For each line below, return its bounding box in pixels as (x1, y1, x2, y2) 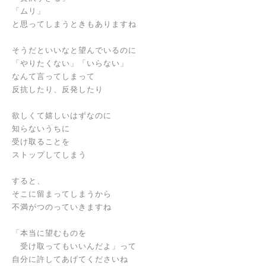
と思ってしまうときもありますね (12, 20, 137, 28)
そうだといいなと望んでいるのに (12, 46, 137, 55)
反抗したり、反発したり (12, 85, 103, 94)
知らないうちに (12, 124, 70, 133)
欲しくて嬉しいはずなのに (12, 111, 112, 120)
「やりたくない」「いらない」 (12, 59, 128, 68)
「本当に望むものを (12, 229, 95, 237)
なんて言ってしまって (12, 72, 95, 81)
